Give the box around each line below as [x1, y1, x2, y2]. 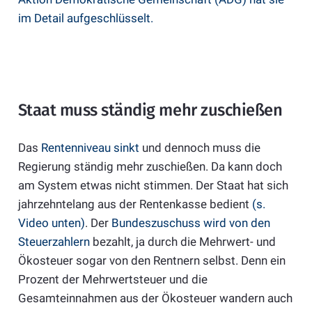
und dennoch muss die [141, 140, 260, 155]
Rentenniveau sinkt [40, 140, 142, 155]
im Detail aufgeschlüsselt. [17, 10, 153, 25]
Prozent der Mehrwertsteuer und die [17, 272, 208, 286]
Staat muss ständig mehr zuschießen [17, 100, 283, 120]
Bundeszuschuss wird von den [111, 215, 270, 230]
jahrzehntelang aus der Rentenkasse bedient [17, 196, 252, 211]
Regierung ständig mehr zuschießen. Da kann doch [17, 159, 282, 173]
